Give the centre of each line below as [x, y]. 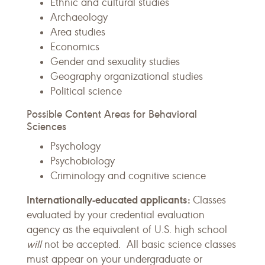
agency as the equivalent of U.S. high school [127, 230]
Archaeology [79, 17]
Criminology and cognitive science [128, 176]
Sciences [46, 126]
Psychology [75, 146]
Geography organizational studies [127, 76]
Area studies [78, 32]
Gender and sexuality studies [115, 62]
